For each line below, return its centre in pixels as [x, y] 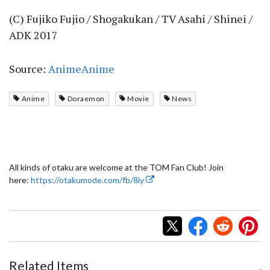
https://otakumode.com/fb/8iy [88, 180]
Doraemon [86, 98]
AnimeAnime [81, 69]
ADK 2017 [33, 35]
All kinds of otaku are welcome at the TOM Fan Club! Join [116, 167]
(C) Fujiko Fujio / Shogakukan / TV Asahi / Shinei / [131, 19]
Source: [29, 69]
